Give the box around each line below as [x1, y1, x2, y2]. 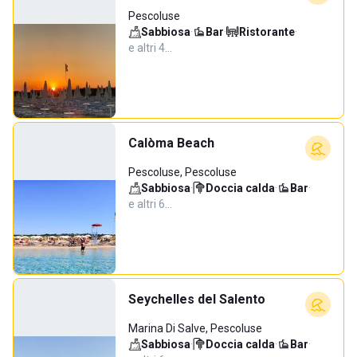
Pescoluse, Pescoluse [128, 166, 237, 178]
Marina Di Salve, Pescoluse [128, 322, 262, 335]
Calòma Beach [128, 135, 214, 151]
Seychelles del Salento [128, 292, 265, 307]
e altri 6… [128, 198, 172, 210]
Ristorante [239, 25, 295, 38]
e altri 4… [128, 41, 172, 54]
